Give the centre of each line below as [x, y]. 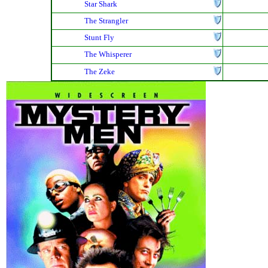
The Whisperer [108, 54]
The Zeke [100, 72]
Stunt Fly [99, 38]
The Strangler [106, 21]
